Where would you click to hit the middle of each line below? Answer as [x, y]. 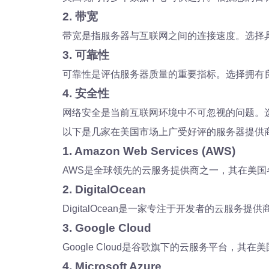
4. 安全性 [86, 93]
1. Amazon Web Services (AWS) [149, 151]
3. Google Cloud [107, 228]
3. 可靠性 [86, 55]
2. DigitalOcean [104, 189]
